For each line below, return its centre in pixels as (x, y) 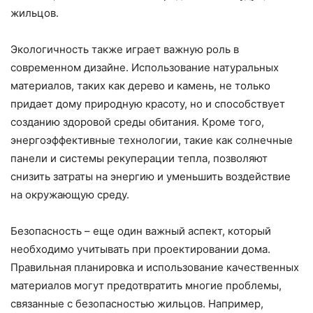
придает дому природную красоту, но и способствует (148, 104)
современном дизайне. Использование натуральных (145, 68)
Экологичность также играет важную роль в (125, 50)
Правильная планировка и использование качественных (155, 268)
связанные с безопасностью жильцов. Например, (137, 304)
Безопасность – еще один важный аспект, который (141, 231)
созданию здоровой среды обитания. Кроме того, (137, 122)
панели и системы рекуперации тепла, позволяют (139, 159)
